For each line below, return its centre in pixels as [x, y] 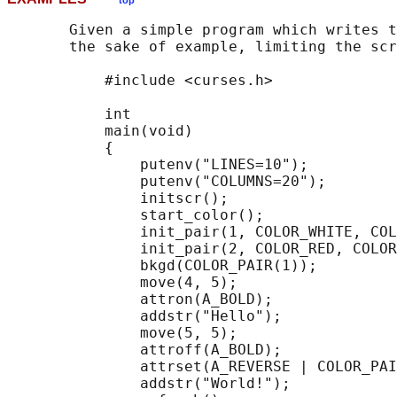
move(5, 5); [122, 333]
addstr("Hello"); [144, 316]
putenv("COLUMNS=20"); [167, 182]
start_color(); [136, 215]
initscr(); [118, 198]
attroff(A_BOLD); [144, 350]
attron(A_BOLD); [140, 300]
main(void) [100, 131]
